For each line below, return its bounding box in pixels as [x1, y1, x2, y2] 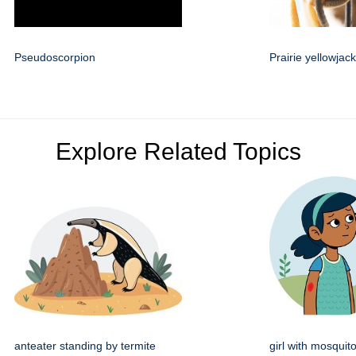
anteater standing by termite [14, 339, 156, 353]
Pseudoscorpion [14, 51, 95, 64]
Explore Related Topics [55, 138, 301, 165]
